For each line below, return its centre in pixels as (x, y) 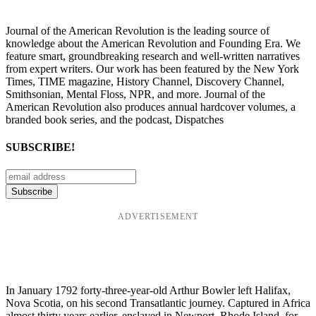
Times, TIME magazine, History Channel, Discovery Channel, (145, 82)
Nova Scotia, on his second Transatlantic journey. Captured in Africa (158, 303)
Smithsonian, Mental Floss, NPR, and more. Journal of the (135, 95)
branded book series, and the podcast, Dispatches (115, 120)
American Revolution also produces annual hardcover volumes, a (151, 107)
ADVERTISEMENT (158, 216)
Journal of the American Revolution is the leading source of (138, 31)
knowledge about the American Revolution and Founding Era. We (153, 44)
